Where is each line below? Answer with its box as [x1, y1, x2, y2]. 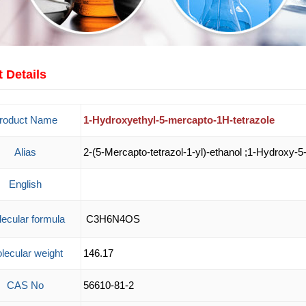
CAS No [6, 279, 44, 291]
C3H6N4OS [83, 213, 140, 225]
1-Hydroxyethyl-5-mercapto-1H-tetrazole [83, 114, 275, 126]
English [8, 178, 42, 190]
